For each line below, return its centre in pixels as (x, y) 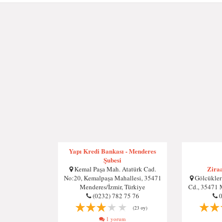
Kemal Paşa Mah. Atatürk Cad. (114, 169)
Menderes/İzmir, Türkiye (112, 187)
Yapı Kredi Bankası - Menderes (112, 151)
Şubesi (112, 160)
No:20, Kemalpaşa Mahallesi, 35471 (112, 178)
